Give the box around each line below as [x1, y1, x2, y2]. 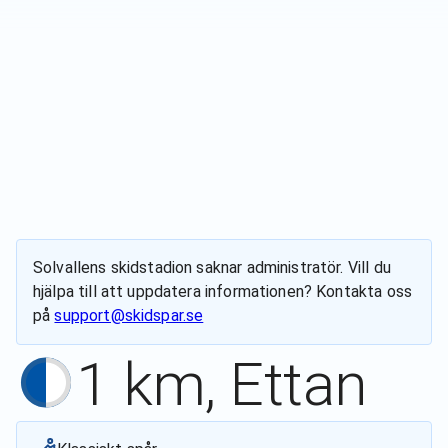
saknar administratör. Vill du [192, 258, 391, 277]
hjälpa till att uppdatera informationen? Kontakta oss [33, 282, 412, 301]
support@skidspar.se [54, 306, 204, 325]
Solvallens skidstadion [33, 258, 193, 277]
